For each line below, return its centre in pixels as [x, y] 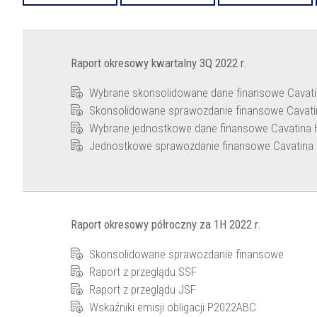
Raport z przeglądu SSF [143, 271]
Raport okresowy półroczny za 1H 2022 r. [166, 224]
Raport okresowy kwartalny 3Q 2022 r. [159, 63]
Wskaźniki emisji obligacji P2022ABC [172, 307]
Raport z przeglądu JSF [142, 289]
